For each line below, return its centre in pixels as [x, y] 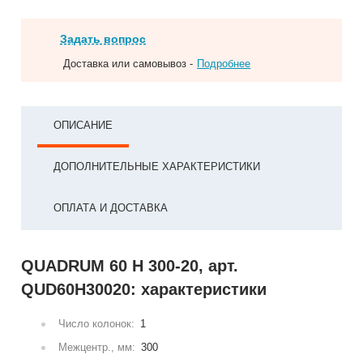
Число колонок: [97, 324]
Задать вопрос [103, 39]
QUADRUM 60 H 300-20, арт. [130, 266]
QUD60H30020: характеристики [144, 289]
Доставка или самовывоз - [128, 64]
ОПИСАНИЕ [83, 125]
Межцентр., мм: [97, 348]
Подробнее [224, 64]
